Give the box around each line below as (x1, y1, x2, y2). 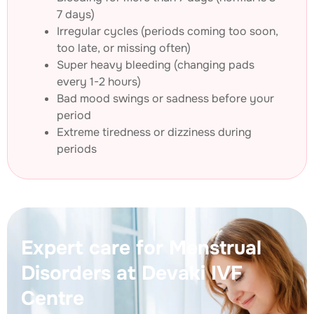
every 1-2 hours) (57, 74, 141, 90)
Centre (21, 286, 84, 312)
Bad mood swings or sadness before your (57, 91, 274, 107)
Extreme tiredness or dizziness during (57, 125, 252, 140)
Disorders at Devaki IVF (21, 261, 243, 287)
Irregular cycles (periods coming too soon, (57, 24, 278, 39)
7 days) (57, 7, 95, 22)
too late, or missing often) (57, 41, 191, 56)
